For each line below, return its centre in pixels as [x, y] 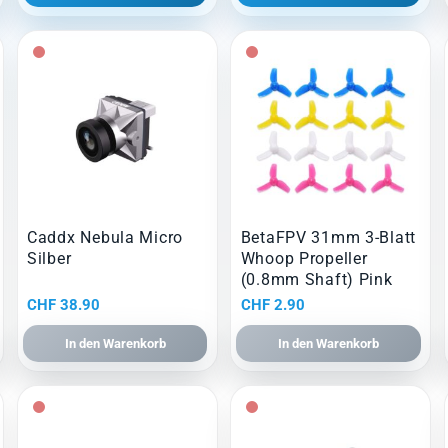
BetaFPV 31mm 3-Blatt [328, 238]
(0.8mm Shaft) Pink [316, 280]
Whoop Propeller [304, 259]
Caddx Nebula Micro [105, 238]
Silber [49, 259]
